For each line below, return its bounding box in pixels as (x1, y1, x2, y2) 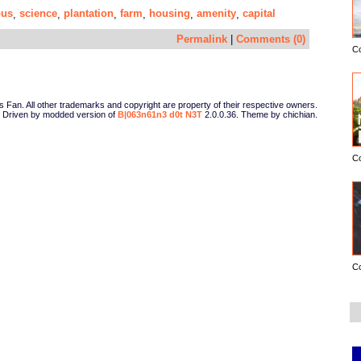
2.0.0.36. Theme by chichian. (202, 109, 317, 119)
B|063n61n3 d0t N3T (118, 109, 202, 119)
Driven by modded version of (2, 109, 118, 119)
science (19, 6, 57, 19)
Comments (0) (236, 32, 305, 45)
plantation (64, 6, 114, 19)
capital (243, 6, 276, 19)
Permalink (176, 32, 227, 45)
